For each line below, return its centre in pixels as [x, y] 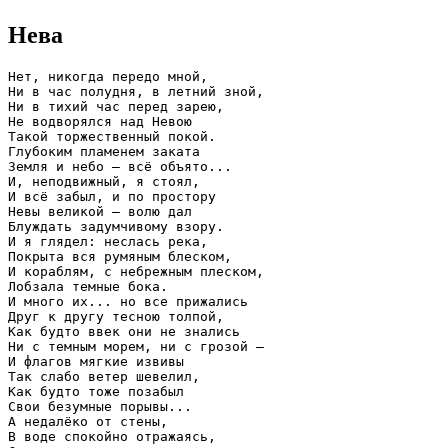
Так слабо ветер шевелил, [104, 376]
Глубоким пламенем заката [104, 151]
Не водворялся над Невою [100, 121]
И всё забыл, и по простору [112, 196]
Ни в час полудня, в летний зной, [136, 91]
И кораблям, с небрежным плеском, [136, 271]
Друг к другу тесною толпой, [116, 316]
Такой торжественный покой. [112, 136]
